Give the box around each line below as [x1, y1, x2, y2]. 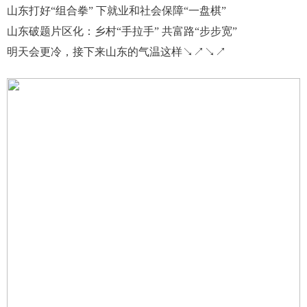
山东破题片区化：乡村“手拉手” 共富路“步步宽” [7, 25, 237, 37]
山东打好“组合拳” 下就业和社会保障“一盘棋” [7, 4, 226, 16]
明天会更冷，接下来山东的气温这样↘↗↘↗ [7, 45, 226, 58]
